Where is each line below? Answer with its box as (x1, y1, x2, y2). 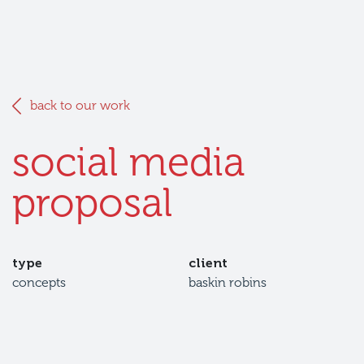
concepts (12, 274, 66, 290)
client (188, 254, 227, 271)
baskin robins (188, 274, 266, 290)
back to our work (30, 97, 130, 113)
